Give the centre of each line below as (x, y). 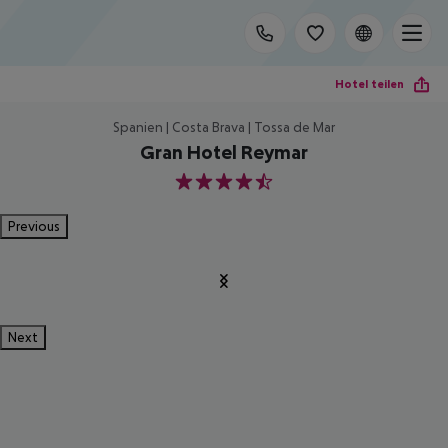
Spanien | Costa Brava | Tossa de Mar (224, 127)
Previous (34, 226)
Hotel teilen (369, 83)
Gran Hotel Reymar (224, 152)
